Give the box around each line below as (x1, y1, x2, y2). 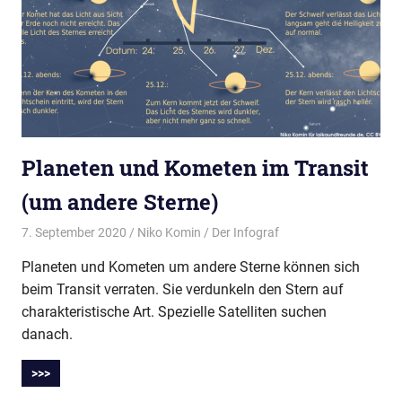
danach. (22, 325, 73, 343)
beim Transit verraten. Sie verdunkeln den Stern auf (22, 280, 344, 298)
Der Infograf (211, 224, 279, 240)
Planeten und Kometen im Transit (22, 153, 369, 183)
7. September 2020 (22, 224, 127, 240)
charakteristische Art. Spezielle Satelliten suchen (22, 302, 327, 320)
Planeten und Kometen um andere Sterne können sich (22, 258, 360, 275)
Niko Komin (136, 224, 201, 240)
